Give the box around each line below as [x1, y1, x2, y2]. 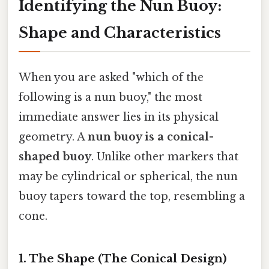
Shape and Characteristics [19, 23, 221, 41]
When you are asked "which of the [19, 71, 204, 85]
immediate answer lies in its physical [19, 110, 219, 124]
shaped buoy [19, 150, 91, 164]
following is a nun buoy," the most [19, 91, 202, 104]
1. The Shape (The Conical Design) [19, 252, 227, 266]
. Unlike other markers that [91, 150, 238, 164]
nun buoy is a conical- [88, 130, 214, 144]
